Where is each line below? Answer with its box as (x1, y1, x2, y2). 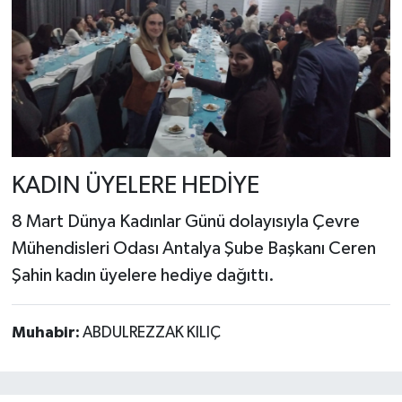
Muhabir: (11, 324, 83, 341)
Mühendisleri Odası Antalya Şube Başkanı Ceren (11, 239, 376, 258)
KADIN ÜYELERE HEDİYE (11, 174, 259, 199)
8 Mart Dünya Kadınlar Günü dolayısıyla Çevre (11, 212, 360, 231)
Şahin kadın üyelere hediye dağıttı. (11, 266, 275, 284)
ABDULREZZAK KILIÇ (82, 324, 221, 341)
